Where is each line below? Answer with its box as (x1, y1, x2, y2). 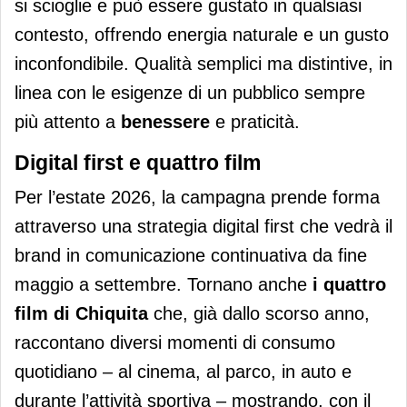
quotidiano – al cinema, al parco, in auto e (15, 362, 352, 382)
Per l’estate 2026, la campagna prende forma (15, 187, 380, 208)
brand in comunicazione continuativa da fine (15, 245, 367, 266)
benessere (121, 112, 215, 133)
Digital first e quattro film (15, 151, 261, 175)
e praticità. (215, 112, 300, 133)
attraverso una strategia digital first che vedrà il (15, 216, 392, 237)
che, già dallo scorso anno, (148, 303, 370, 324)
